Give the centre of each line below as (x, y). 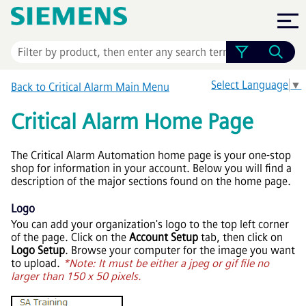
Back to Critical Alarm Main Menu (90, 87)
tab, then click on (240, 238)
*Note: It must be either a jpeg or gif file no (166, 264)
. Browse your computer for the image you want (180, 251)
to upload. (37, 264)
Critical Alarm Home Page (132, 121)
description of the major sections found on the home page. (151, 181)
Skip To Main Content (153, 15)
